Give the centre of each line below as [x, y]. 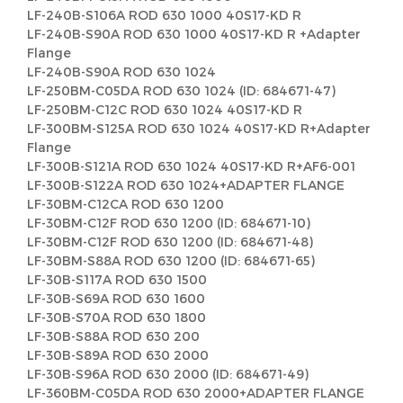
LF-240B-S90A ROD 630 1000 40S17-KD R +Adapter [194, 34]
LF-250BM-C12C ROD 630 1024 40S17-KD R [165, 109]
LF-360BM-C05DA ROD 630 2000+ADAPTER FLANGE [196, 393]
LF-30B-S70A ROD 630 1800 [116, 317]
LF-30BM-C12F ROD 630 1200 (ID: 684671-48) [170, 242]
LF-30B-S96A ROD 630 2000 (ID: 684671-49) [168, 374]
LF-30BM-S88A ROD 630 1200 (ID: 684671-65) [171, 260]
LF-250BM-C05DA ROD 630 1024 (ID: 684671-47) [181, 90]
